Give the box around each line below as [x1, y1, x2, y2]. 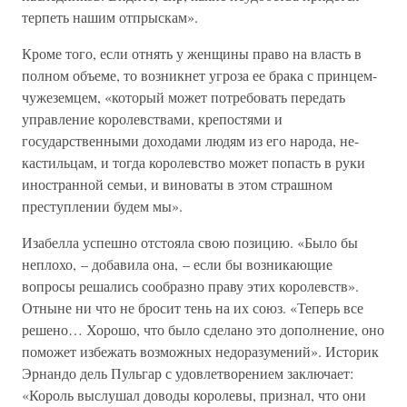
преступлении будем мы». [22, 196, 183, 215]
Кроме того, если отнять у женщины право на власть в [22, 44, 362, 63]
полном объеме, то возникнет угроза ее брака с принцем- [22, 65, 377, 84]
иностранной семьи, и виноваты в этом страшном [22, 174, 333, 194]
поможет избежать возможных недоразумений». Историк [22, 342, 379, 361]
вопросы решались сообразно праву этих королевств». [22, 276, 359, 295]
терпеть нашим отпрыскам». [22, 7, 198, 26]
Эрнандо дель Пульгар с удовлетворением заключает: [22, 363, 353, 382]
